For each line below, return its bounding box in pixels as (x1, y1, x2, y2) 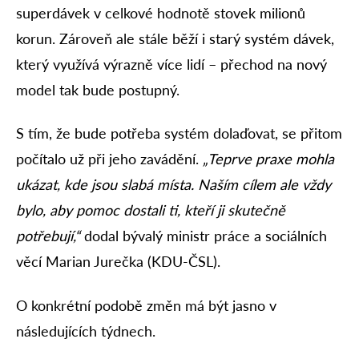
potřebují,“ (16, 227, 84, 245)
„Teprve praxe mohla (203, 150, 334, 168)
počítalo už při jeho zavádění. (16, 150, 203, 168)
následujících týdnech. (16, 321, 155, 340)
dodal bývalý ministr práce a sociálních (84, 227, 327, 245)
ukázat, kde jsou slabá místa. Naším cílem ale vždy (16, 175, 331, 194)
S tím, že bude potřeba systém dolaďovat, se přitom (16, 124, 342, 143)
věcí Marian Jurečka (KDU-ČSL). (16, 252, 220, 271)
